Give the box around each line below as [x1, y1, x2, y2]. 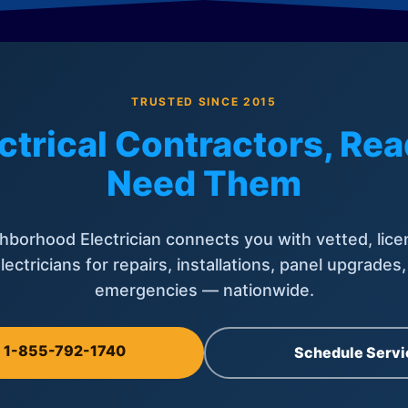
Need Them [107, 161, 301, 204]
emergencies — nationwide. [94, 280, 314, 300]
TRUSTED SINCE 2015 [131, 94, 277, 108]
